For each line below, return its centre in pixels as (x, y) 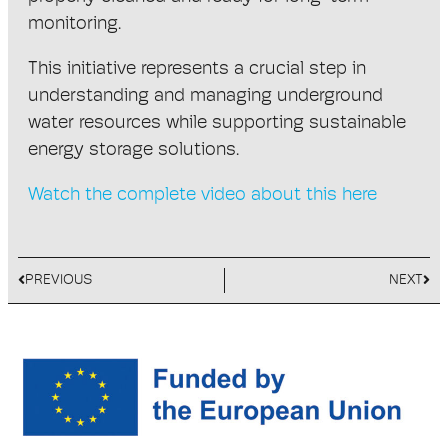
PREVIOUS (58, 281)
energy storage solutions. (133, 151)
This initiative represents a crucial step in (197, 70)
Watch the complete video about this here (202, 196)
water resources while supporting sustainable (217, 124)
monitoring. (74, 25)
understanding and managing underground (205, 97)
